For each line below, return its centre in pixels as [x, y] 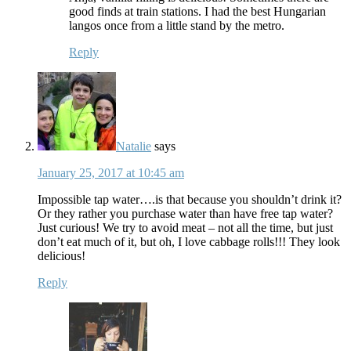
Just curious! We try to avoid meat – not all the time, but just [185, 227]
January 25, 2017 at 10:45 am [111, 172]
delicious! [62, 255]
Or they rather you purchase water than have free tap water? [185, 213]
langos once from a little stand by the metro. [177, 25]
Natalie [134, 146]
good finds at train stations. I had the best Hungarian [197, 11]
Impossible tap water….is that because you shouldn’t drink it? [190, 199]
